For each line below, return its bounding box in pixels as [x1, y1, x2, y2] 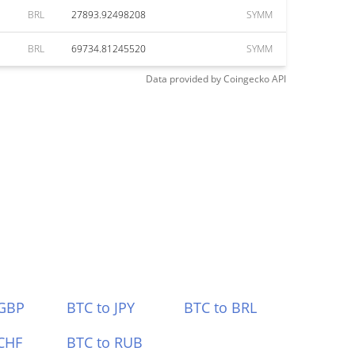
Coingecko [223, 72, 269, 86]
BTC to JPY [66, 298, 135, 317]
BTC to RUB [66, 333, 143, 352]
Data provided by [146, 72, 221, 86]
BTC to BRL [184, 298, 258, 317]
